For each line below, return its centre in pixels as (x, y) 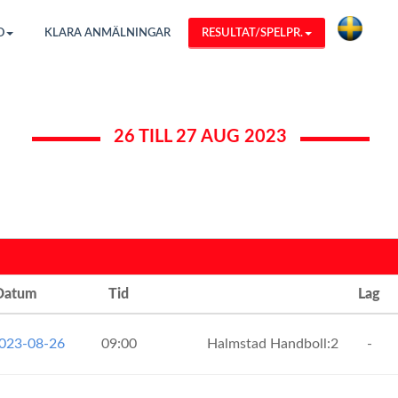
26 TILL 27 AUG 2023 (200, 137)
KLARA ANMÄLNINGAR (107, 33)
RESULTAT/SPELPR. (252, 33)
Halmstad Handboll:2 (275, 344)
